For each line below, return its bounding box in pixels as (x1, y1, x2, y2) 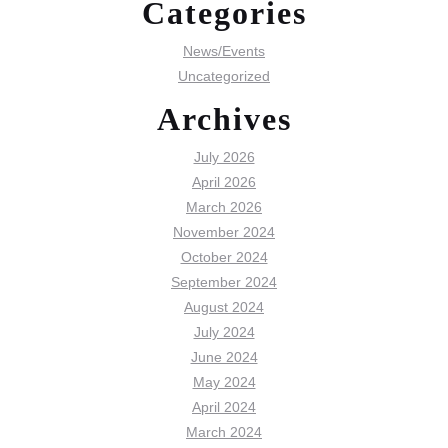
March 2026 (186, 198, 262, 215)
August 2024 (184, 298, 264, 315)
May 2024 (192, 373, 256, 390)
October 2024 (180, 248, 268, 265)
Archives (156, 100, 292, 137)
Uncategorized (178, 67, 270, 84)
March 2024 (186, 423, 262, 440)
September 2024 (171, 273, 277, 290)
